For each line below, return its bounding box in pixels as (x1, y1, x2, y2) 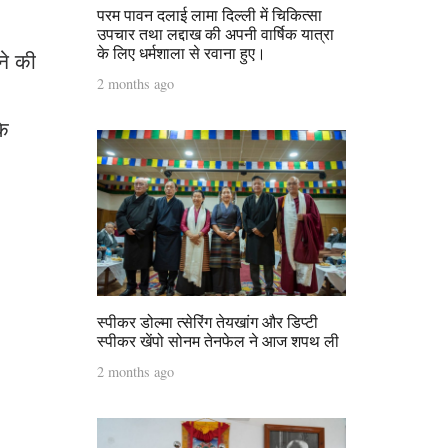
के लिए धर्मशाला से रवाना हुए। (97, 41, 266, 63)
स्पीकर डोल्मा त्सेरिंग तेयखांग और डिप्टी (97, 310, 318, 332)
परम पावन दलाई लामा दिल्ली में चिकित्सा (97, 3, 322, 25)
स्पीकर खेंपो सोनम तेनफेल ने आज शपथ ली (97, 329, 339, 351)
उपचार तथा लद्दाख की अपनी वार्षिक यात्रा (97, 22, 334, 44)
